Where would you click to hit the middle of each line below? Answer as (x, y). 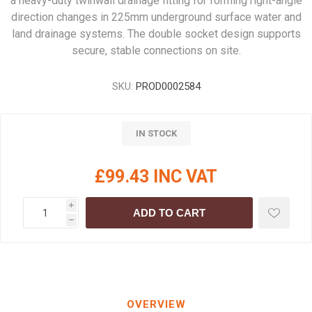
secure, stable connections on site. (156, 50)
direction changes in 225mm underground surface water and (156, 17)
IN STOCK (156, 133)
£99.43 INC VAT (156, 177)
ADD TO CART (169, 213)
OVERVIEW (156, 304)
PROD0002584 (168, 86)
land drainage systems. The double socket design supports (156, 34)
